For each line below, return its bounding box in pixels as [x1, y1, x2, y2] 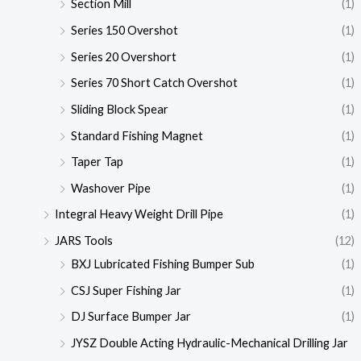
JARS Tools [54, 234, 113, 248]
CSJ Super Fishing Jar [70, 283, 181, 297]
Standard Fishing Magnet [70, 128, 203, 143]
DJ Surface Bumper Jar [70, 309, 191, 324]
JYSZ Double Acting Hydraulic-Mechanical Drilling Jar [70, 336, 348, 350]
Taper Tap [70, 155, 123, 169]
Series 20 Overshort [70, 49, 176, 64]
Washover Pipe [70, 180, 151, 195]
